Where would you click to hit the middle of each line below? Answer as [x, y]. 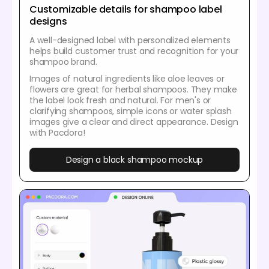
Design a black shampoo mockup [134, 160]
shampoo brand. [63, 62]
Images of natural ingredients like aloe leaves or [127, 79]
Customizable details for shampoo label [126, 10]
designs [48, 22]
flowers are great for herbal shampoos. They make [133, 90]
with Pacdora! [57, 133]
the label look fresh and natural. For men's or [120, 101]
